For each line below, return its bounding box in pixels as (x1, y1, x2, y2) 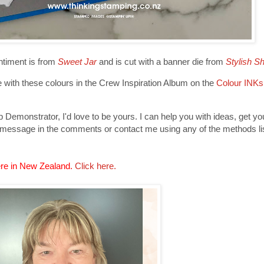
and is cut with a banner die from (97, 56, 226, 67)
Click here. (75, 161, 116, 171)
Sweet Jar (58, 56, 97, 67)
